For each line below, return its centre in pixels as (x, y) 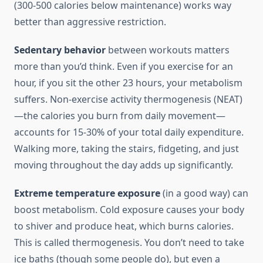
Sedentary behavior (60, 50)
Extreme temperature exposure (87, 193)
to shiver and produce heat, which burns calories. (124, 226)
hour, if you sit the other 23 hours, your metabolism (128, 83)
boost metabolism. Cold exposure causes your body (129, 210)
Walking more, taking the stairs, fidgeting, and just (127, 149)
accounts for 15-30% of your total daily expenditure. (129, 132)
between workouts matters (168, 50)
